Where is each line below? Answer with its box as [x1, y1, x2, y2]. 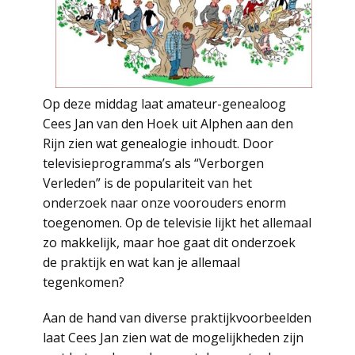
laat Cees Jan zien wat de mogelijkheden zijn [43, 329, 303, 346]
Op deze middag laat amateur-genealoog [43, 95, 286, 113]
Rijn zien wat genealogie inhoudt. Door [43, 135, 273, 152]
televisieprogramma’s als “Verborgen [43, 155, 264, 172]
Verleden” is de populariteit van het [43, 174, 252, 192]
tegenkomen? [43, 273, 124, 291]
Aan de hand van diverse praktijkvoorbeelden [43, 309, 311, 326]
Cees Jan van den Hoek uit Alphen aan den [43, 115, 293, 132]
